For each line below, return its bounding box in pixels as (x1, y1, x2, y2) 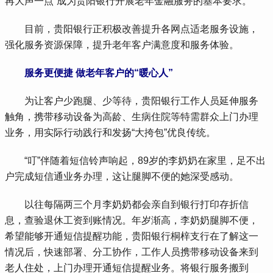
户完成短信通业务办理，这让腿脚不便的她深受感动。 (5, 171, 239, 182)
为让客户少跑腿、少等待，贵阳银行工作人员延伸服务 (5, 95, 259, 106)
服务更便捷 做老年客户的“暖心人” (24, 67, 174, 78)
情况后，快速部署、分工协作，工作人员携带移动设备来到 (5, 246, 259, 257)
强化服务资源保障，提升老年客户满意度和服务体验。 (5, 39, 239, 50)
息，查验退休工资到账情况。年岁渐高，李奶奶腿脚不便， (5, 214, 259, 225)
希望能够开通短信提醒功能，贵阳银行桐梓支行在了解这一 (5, 230, 259, 241)
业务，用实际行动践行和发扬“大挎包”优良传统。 (5, 127, 216, 138)
